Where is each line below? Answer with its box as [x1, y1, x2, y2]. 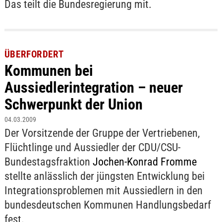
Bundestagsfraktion [4, 156, 93, 168]
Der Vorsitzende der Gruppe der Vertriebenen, [4, 127, 200, 140]
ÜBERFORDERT [4, 49, 64, 60]
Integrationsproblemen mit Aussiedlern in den [4, 184, 203, 197]
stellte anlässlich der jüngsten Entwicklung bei [4, 170, 205, 183]
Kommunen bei [4, 62, 93, 80]
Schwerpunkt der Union [4, 96, 143, 113]
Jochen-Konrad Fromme [92, 156, 197, 168]
